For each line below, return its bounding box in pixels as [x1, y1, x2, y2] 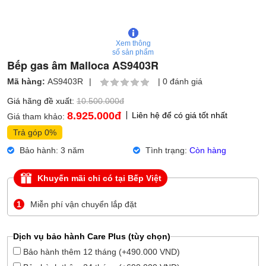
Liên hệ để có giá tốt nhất [132, 110, 227, 120]
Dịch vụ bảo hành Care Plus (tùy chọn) [12, 232, 170, 241]
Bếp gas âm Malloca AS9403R [7, 58, 159, 73]
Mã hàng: [7, 77, 47, 86]
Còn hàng [189, 145, 226, 155]
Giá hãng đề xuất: [7, 96, 77, 106]
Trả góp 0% [13, 128, 56, 137]
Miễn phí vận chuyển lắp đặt [30, 199, 137, 209]
